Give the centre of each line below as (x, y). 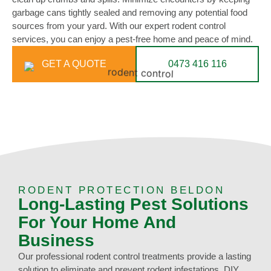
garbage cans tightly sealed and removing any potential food (130, 13)
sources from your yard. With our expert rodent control (119, 26)
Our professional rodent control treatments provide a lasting (135, 256)
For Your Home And (97, 223)
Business (56, 241)
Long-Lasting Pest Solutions (133, 204)
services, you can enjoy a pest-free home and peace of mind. (132, 39)
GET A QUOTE (74, 64)
